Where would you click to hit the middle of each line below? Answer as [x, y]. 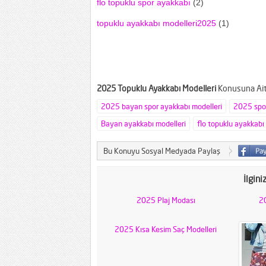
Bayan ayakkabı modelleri [143, 123]
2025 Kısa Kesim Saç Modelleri [166, 229]
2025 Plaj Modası [166, 200]
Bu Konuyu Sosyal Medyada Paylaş [162, 151]
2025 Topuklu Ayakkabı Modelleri [156, 88]
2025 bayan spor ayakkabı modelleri [161, 106]
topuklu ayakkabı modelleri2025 [156, 23]
